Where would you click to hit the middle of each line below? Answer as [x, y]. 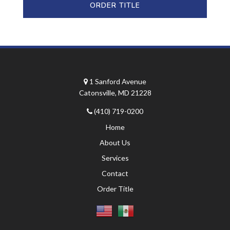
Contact [115, 174]
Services [115, 158]
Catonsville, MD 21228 [115, 93]
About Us [115, 143]
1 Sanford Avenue [118, 82]
